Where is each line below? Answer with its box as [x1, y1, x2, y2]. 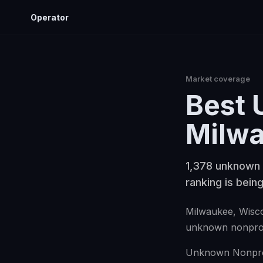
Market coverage [186, 74, 250, 83]
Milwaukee [186, 205, 233, 217]
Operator [31, 12, 69, 22]
